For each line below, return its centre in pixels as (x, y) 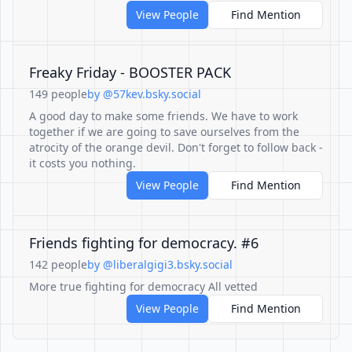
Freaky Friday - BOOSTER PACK (130, 72)
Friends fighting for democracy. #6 (144, 243)
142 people (58, 264)
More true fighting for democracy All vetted (143, 286)
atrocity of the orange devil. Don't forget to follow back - (176, 147)
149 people (58, 94)
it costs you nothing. (82, 163)
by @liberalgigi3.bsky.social (160, 264)
